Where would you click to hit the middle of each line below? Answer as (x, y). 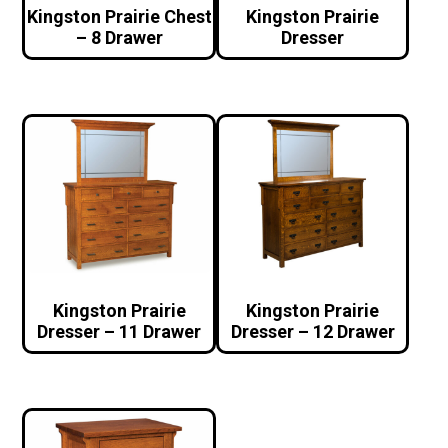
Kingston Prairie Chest (119, 17)
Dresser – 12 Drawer (312, 332)
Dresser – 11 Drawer (119, 332)
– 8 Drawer (119, 38)
